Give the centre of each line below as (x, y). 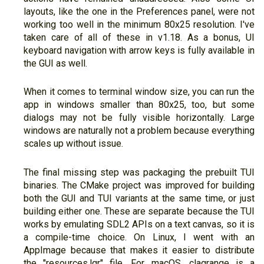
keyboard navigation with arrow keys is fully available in (139, 50)
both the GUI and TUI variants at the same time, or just (139, 198)
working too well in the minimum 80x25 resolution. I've (139, 24)
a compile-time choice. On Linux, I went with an (139, 237)
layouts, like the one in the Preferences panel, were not (139, 11)
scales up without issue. (73, 144)
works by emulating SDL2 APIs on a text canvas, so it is (139, 224)
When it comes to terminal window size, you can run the (139, 92)
